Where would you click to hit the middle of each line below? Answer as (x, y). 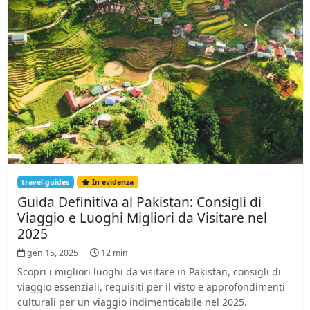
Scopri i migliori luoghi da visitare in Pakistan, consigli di (149, 272)
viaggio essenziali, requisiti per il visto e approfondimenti (151, 287)
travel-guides (46, 182)
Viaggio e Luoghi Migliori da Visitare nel (142, 218)
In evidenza (113, 182)
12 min (114, 253)
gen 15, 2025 (54, 253)
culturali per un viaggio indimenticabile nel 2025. (132, 302)
